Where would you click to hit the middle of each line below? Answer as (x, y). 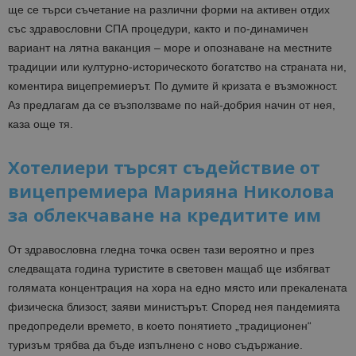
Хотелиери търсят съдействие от (164, 167)
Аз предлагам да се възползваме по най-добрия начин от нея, (172, 105)
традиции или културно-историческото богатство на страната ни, (177, 67)
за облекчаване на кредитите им (164, 215)
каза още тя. (41, 124)
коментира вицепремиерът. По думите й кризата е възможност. (173, 86)
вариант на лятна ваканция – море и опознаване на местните (172, 48)
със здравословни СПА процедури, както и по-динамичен (158, 29)
